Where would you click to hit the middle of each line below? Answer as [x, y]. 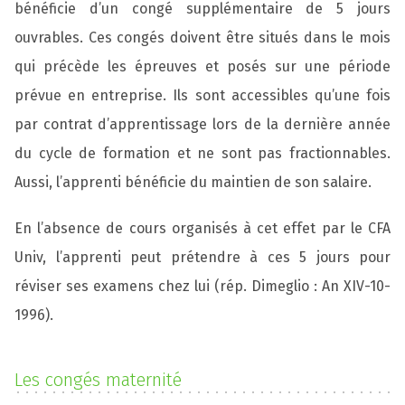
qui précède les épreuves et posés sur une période [202, 66]
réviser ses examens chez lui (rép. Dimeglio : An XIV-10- [202, 286]
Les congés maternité [98, 379]
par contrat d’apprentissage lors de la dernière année [202, 124]
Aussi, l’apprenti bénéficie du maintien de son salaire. [197, 182]
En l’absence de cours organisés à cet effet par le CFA [202, 228]
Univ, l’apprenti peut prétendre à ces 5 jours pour [202, 257]
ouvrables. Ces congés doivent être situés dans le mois [202, 37]
